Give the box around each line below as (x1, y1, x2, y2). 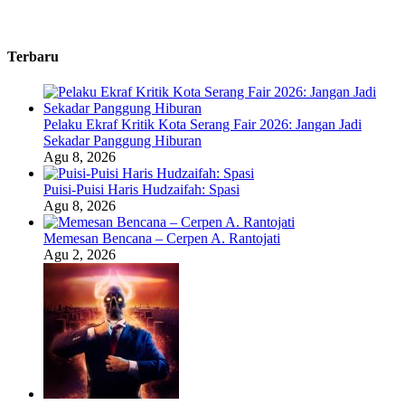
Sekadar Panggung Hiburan (43, 133, 202, 149)
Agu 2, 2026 (43, 247, 116, 263)
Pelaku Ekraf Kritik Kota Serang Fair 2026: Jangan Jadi (43, 117, 362, 133)
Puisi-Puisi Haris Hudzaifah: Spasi (43, 182, 240, 198)
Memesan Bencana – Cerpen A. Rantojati (43, 231, 280, 247)
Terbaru (7, 49, 59, 65)
